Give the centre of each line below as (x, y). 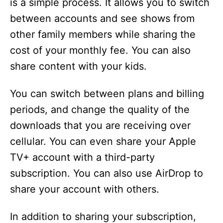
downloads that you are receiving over (100, 126)
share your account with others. (85, 189)
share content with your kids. (78, 66)
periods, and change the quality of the (100, 110)
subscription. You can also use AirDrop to (107, 173)
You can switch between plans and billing (107, 94)
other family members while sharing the (103, 35)
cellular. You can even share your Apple (103, 142)
